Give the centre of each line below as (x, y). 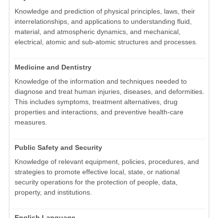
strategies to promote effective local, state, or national (97, 172)
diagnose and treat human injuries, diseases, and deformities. (109, 92)
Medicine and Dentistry (53, 67)
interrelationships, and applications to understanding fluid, (103, 22)
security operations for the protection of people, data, (96, 182)
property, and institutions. (53, 192)
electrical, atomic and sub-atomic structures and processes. (106, 42)
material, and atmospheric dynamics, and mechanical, (98, 32)
